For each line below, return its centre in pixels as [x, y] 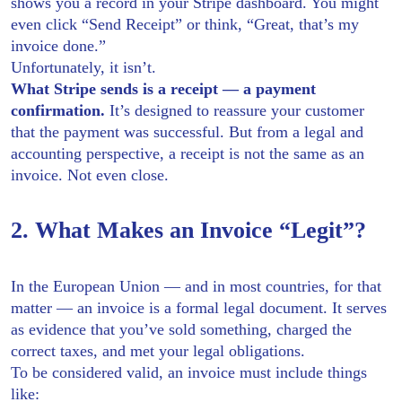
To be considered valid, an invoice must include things [189, 372]
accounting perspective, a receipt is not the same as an [188, 153]
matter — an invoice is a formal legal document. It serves [199, 307]
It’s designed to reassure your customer [235, 110]
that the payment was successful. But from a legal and [187, 131]
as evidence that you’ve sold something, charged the [181, 329]
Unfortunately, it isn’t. [83, 67]
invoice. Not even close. [90, 175]
